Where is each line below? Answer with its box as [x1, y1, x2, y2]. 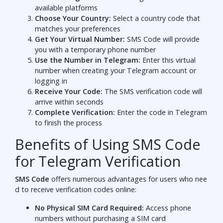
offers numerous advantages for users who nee [49, 174, 207, 184]
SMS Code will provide [125, 34, 200, 44]
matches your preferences [35, 24, 120, 34]
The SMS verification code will [103, 87, 202, 97]
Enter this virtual [140, 55, 196, 65]
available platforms [35, 3, 98, 13]
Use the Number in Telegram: [35, 55, 140, 65]
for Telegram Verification [15, 151, 181, 171]
